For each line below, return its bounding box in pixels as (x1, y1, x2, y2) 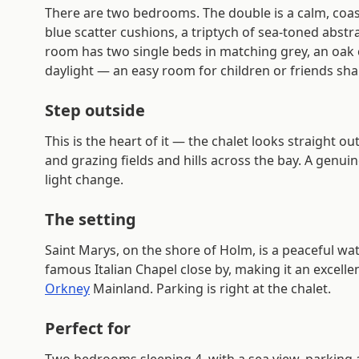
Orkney (45, 280, 90, 297)
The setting (45, 208, 136, 230)
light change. (45, 171, 123, 188)
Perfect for (45, 317, 131, 339)
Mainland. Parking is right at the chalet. (90, 280, 331, 297)
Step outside (45, 99, 145, 121)
